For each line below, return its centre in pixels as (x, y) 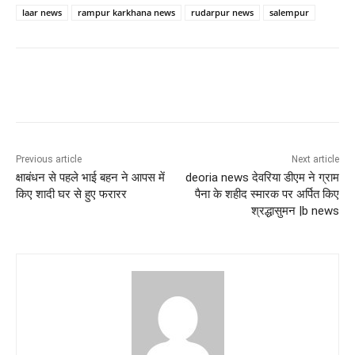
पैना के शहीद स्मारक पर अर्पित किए (267, 194)
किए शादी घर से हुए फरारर (71, 194)
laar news (42, 12)
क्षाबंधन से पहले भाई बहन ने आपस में (90, 177)
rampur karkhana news (126, 12)
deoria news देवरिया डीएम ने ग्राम (262, 177)
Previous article (49, 159)
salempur (289, 12)
